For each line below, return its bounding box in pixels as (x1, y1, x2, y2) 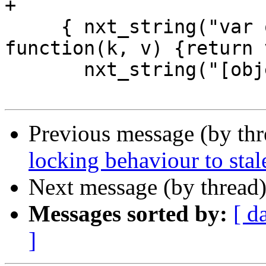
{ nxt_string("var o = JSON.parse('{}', (5, 16, 61, 38)
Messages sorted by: (28, 201, 227, 227)
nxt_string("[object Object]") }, (5, 59, 84, 81)
